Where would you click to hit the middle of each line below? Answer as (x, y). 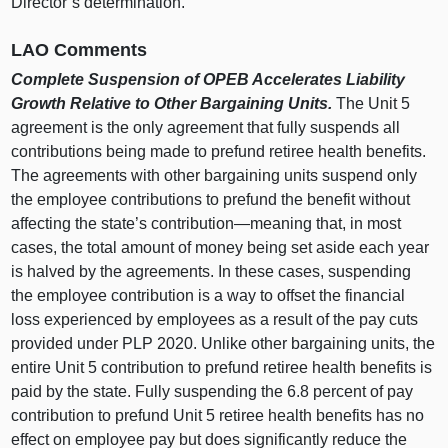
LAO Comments (79, 49)
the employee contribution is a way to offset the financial (208, 296)
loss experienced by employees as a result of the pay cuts (215, 320)
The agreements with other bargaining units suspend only (214, 176)
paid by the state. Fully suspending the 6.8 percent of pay (212, 392)
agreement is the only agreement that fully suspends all (206, 128)
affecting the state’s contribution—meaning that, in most (206, 224)
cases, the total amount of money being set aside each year (220, 248)
